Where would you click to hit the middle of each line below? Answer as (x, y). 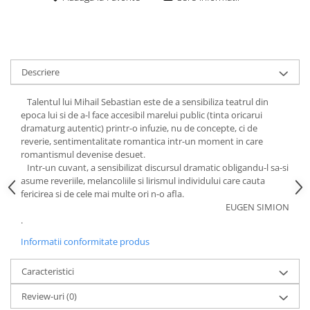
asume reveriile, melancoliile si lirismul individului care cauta (143, 181)
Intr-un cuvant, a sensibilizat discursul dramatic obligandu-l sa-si (155, 167)
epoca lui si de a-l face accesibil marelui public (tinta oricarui (142, 115)
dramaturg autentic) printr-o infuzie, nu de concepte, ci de (139, 128)
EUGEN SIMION (257, 207)
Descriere (40, 72)
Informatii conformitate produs (85, 241)
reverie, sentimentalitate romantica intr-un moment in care (142, 141)
